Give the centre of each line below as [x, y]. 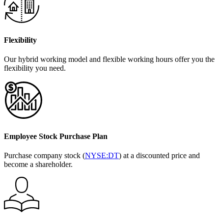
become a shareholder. [38, 165]
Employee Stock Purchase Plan [56, 137]
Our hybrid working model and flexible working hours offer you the [109, 59]
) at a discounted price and [159, 156]
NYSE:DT [102, 156]
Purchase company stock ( [44, 156]
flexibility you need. [35, 68]
